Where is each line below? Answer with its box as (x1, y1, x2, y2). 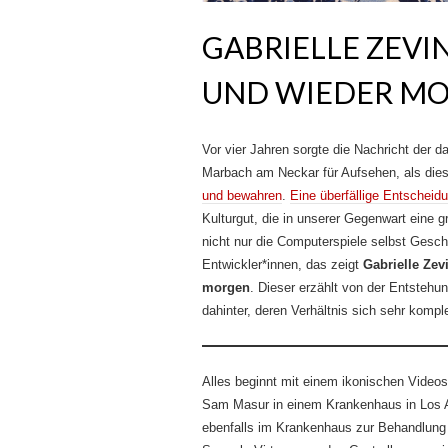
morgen (202, 280, 250, 295)
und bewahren (202, 188, 282, 203)
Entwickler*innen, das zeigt (202, 257, 363, 272)
